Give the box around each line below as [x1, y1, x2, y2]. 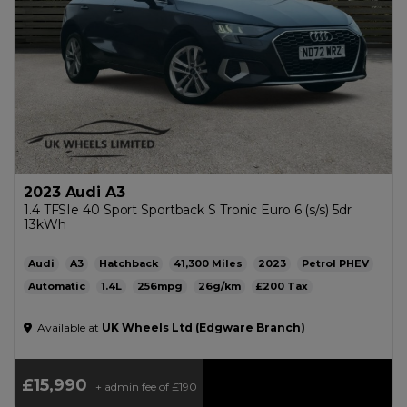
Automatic [28, 280, 85, 293]
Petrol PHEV [302, 257, 369, 270]
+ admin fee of [94, 380, 169, 393]
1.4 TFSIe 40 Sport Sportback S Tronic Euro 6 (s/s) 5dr [24, 202, 352, 218]
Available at [35, 321, 102, 334]
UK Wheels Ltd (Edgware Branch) [102, 321, 305, 334]
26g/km [198, 280, 241, 293]
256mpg [137, 280, 183, 293]
